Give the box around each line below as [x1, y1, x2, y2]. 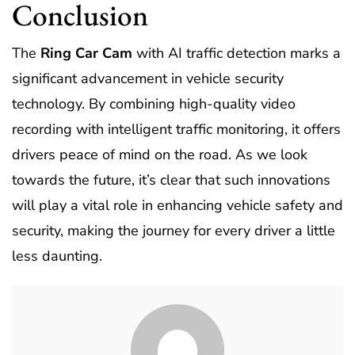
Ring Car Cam [40, 44, 132, 63]
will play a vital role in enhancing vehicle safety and [12, 196, 343, 215]
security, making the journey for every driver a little [12, 221, 335, 240]
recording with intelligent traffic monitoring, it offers [12, 120, 341, 139]
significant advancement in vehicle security [12, 69, 284, 88]
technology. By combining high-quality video [12, 94, 296, 113]
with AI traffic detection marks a [132, 44, 341, 63]
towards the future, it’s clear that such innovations [12, 170, 330, 189]
